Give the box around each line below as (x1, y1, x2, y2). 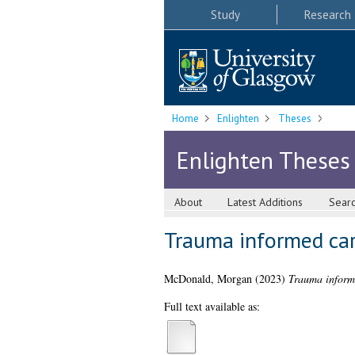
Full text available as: (163, 299, 260, 315)
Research (303, 6, 351, 22)
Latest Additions (227, 195, 303, 210)
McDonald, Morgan (163, 271, 252, 287)
